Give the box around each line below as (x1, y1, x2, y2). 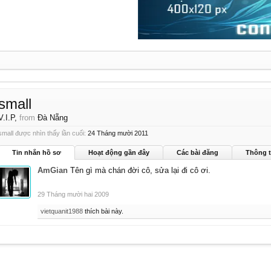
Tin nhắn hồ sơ (12, 149, 61, 156)
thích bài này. (83, 207, 123, 215)
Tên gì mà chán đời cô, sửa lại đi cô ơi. (70, 166, 211, 175)
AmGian (38, 166, 68, 175)
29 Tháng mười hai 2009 (38, 191, 109, 198)
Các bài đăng (177, 149, 218, 156)
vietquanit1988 (41, 207, 83, 215)
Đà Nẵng (38, 113, 68, 122)
